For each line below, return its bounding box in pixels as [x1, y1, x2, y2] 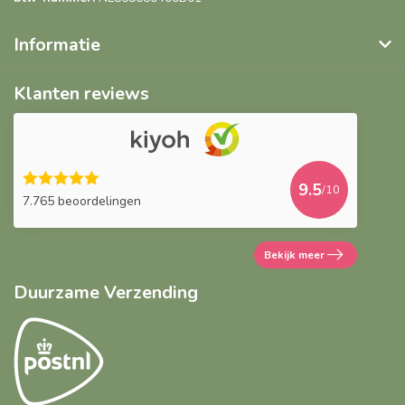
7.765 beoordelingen [23, 193, 141, 211]
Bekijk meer [264, 247, 325, 262]
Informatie [14, 32, 100, 57]
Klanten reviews [14, 80, 149, 106]
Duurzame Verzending [14, 279, 198, 305]
